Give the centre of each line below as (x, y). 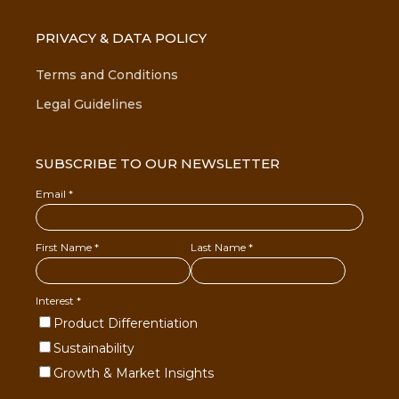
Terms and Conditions (107, 75)
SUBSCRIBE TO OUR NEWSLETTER (158, 164)
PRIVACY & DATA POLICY (121, 37)
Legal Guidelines (89, 104)
